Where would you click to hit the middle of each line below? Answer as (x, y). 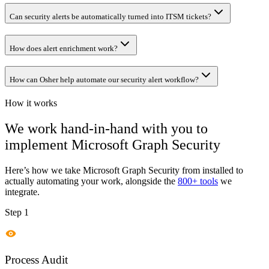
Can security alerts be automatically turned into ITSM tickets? (110, 16)
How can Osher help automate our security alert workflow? (104, 80)
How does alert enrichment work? (64, 48)
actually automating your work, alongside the (90, 181)
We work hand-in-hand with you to (106, 128)
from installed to (211, 170)
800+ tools (198, 181)
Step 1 (17, 212)
